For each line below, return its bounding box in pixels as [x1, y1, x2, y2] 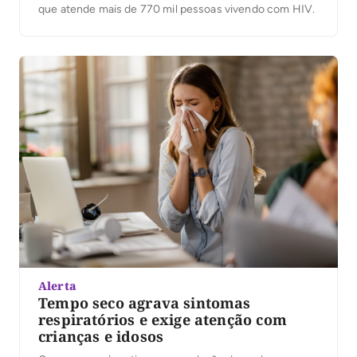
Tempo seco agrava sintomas [38, 293, 251, 313]
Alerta [38, 278, 76, 294]
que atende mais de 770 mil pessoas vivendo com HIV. [38, 2, 316, 16]
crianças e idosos [38, 327, 164, 347]
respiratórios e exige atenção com [38, 310, 287, 330]
